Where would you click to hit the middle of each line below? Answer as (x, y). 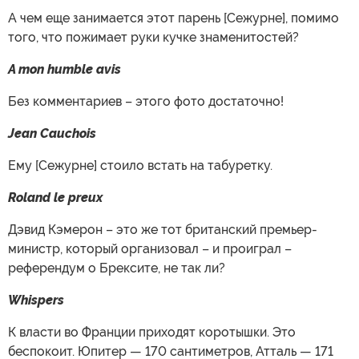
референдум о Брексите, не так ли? (117, 268)
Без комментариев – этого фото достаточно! (146, 101)
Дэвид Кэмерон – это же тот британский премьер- (163, 229)
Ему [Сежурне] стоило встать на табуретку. (140, 165)
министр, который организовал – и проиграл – (150, 248)
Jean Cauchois (52, 133)
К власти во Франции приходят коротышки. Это (152, 332)
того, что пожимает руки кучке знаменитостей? (153, 37)
